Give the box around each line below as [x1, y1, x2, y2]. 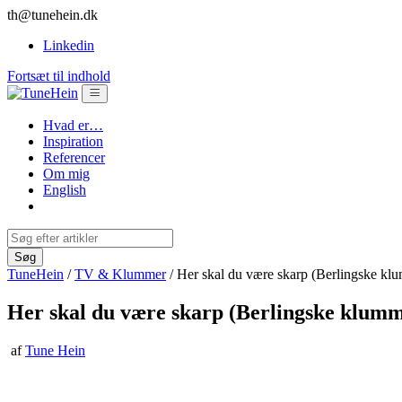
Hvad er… [43, 118, 103, 133]
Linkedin [43, 38, 94, 53]
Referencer [43, 150, 105, 165]
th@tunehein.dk [7, 7, 98, 22]
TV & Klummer [74, 267, 166, 282]
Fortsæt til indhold [7, 68, 110, 83]
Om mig [43, 166, 90, 181]
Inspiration [43, 134, 103, 149]
